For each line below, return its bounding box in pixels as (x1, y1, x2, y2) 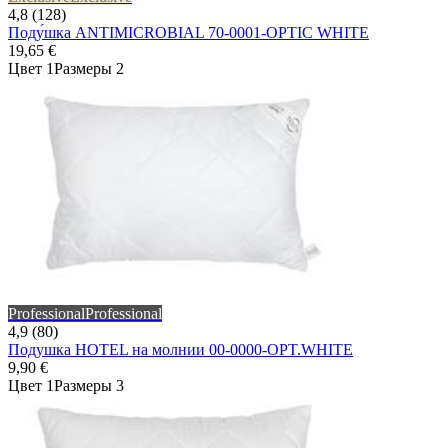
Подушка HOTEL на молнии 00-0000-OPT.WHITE (8, 341, 353, 359)
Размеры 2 (54, 60, 124, 78)
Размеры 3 (54, 377, 124, 395)
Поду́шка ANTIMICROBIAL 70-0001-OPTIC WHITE (8, 24, 369, 42)
